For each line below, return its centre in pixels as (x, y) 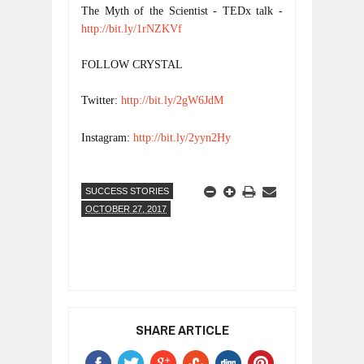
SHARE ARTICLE (183, 329)
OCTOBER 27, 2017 (126, 209)
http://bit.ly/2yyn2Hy (182, 138)
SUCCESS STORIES (127, 191)
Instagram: (107, 138)
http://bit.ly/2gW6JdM (172, 100)
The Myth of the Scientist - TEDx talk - (184, 11)
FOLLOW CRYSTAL (132, 65)
